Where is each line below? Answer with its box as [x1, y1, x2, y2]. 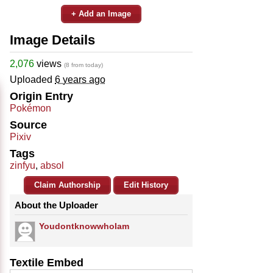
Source [10, 118, 47, 131]
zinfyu [10, 160, 35, 171]
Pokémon [10, 102, 51, 113]
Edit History [124, 180, 168, 190]
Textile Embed [10, 256, 83, 269]
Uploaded [10, 74, 55, 85]
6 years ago [55, 74, 105, 85]
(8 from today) [64, 61, 103, 68]
